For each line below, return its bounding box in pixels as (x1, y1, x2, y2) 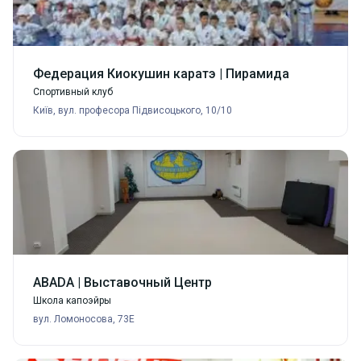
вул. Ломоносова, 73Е (33, 313, 135, 326)
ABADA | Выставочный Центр (33, 275, 212, 291)
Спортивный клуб (33, 86, 113, 98)
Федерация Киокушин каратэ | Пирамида (33, 66, 289, 82)
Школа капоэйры (33, 295, 111, 307)
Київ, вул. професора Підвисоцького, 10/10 (33, 105, 232, 117)
